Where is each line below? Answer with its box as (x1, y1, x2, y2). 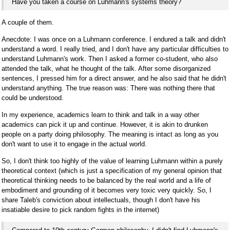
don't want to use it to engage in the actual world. (2, 140, 147, 148)
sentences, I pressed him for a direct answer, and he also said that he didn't (2, 74, 226, 82)
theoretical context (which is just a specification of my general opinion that (2, 166, 222, 175)
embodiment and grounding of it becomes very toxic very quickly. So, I (2, 186, 212, 194)
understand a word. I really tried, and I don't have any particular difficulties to (2, 45, 228, 53)
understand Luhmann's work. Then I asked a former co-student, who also (2, 54, 218, 63)
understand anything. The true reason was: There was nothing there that (2, 84, 215, 92)
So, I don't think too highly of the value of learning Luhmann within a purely (2, 157, 223, 165)
